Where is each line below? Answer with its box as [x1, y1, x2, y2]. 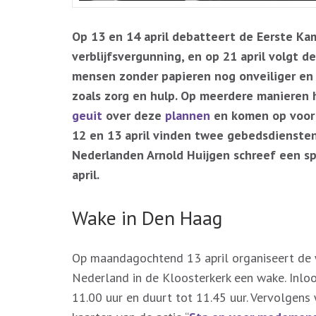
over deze [102, 107, 165, 123]
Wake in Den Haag [72, 204, 222, 231]
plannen [165, 107, 214, 123]
